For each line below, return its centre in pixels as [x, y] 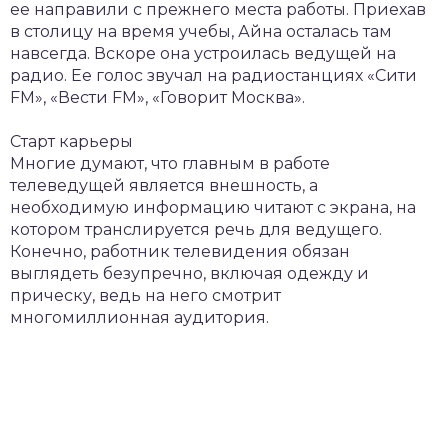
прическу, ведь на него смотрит [145, 295]
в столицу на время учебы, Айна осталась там [201, 31]
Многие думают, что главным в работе [170, 163]
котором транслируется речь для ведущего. [196, 229]
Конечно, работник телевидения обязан [180, 251]
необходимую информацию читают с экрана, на [213, 207]
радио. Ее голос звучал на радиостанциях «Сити [213, 75]
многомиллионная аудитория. [139, 317]
